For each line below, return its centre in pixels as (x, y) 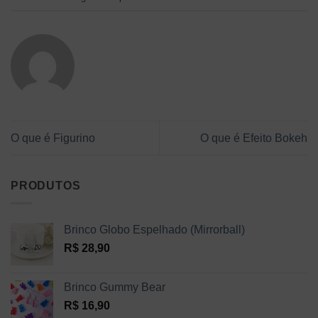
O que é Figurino (53, 138)
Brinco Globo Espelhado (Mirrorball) (154, 229)
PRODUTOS (46, 186)
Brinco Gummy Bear (115, 287)
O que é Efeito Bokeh (254, 138)
